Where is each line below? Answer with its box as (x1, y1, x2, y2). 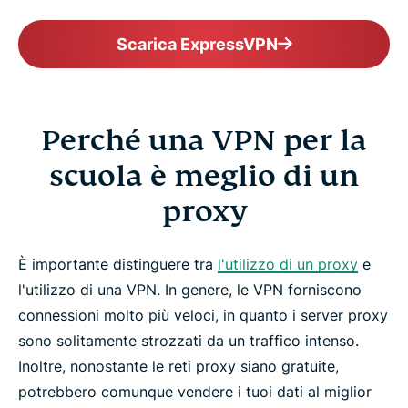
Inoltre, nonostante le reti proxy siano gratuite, (18, 357, 339, 375)
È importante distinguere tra (18, 255, 218, 273)
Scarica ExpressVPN (116, 35, 278, 54)
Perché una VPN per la (41, 122, 367, 158)
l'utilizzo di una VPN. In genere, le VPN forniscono (18, 280, 362, 299)
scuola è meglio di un (49, 158, 359, 194)
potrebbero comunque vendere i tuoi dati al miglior (18, 382, 372, 401)
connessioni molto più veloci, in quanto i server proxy (18, 306, 388, 324)
